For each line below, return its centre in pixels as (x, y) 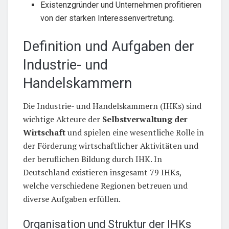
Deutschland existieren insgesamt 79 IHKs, (102, 173)
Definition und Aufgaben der (109, 46)
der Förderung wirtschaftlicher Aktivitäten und (111, 146)
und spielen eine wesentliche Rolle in (135, 133)
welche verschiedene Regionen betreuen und (105, 186)
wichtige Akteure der (63, 119)
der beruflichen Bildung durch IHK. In (93, 159)
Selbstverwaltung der (145, 119)
